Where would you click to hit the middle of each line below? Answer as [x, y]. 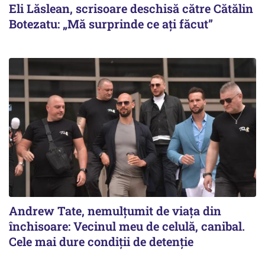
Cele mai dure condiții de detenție [101, 242]
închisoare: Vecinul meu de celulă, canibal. [127, 226]
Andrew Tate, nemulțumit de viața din [115, 211]
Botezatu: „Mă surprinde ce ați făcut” [111, 24]
